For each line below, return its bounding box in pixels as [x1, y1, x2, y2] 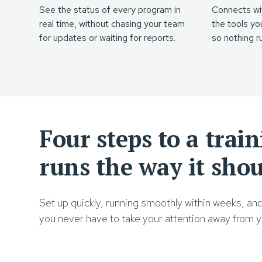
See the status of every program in [39, 4, 181, 16]
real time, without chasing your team [39, 18, 185, 30]
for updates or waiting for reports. [39, 32, 176, 44]
